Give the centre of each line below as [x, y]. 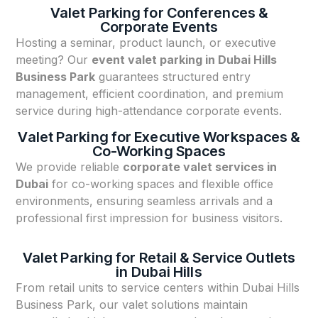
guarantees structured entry [173, 77]
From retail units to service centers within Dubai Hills [158, 288]
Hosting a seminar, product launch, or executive [146, 43]
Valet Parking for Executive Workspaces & [159, 137]
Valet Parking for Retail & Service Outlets [159, 258]
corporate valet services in [200, 166]
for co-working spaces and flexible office [161, 183]
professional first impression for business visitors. [149, 218]
